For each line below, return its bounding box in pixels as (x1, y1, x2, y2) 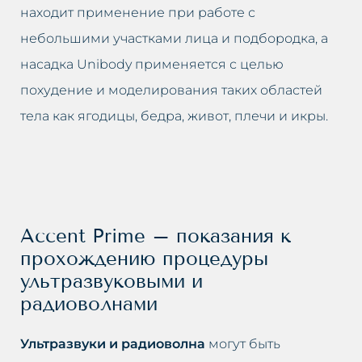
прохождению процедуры (20, 246, 268, 270)
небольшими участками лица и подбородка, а (20, 30, 328, 46)
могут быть (205, 335, 280, 351)
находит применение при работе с (20, 4, 255, 20)
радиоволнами (20, 291, 158, 315)
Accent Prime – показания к (20, 223, 291, 247)
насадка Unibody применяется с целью (20, 56, 284, 72)
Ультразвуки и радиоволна (20, 335, 205, 351)
